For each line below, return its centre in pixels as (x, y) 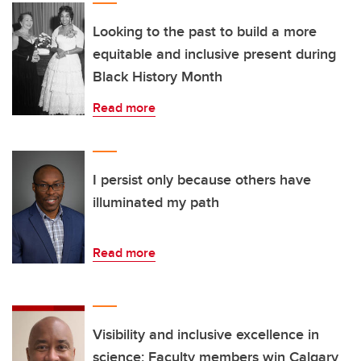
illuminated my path (156, 203)
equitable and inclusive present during (214, 54)
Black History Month (158, 77)
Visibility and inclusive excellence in (206, 335)
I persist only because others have (202, 180)
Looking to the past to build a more (205, 32)
